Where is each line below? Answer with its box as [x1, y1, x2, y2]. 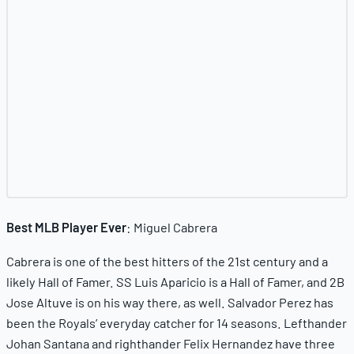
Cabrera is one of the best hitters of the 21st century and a [6, 254, 328, 269]
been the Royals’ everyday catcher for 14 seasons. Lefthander [6, 315, 347, 331]
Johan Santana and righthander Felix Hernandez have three [6, 336, 335, 352]
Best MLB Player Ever [6, 219, 126, 235]
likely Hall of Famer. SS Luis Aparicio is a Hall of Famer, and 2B [6, 274, 345, 290]
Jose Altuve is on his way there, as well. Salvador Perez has [6, 295, 333, 311]
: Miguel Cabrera [126, 219, 217, 235]
